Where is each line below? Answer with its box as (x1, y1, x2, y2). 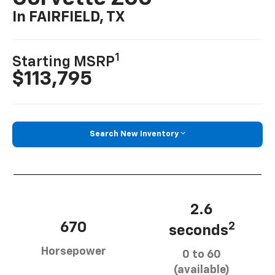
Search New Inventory (90, 130, 179, 139)
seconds (168, 223, 228, 238)
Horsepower (41, 246, 106, 258)
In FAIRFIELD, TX (12, 10, 125, 25)
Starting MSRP (12, 55, 115, 70)
